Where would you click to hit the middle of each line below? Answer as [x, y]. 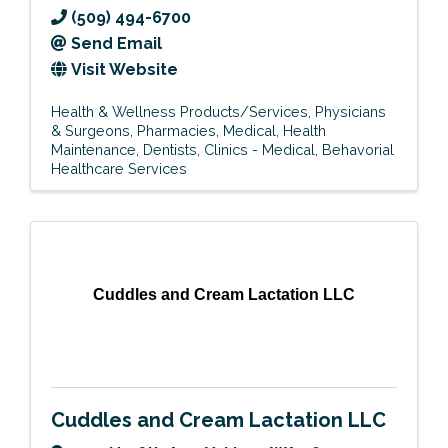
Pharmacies [176, 130]
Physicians [350, 111]
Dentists [170, 149]
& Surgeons [90, 130]
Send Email [116, 43]
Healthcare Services [119, 168]
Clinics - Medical [259, 149]
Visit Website [124, 69]
